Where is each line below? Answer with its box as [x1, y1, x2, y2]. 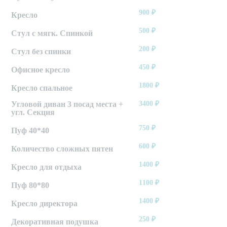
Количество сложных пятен [11, 144, 113, 154]
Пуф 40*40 [11, 126, 50, 135]
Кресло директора [11, 199, 78, 208]
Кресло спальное [11, 84, 73, 93]
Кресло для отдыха [11, 163, 82, 172]
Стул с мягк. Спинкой [11, 29, 93, 38]
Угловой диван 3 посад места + [11, 100, 124, 109]
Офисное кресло [11, 65, 70, 74]
